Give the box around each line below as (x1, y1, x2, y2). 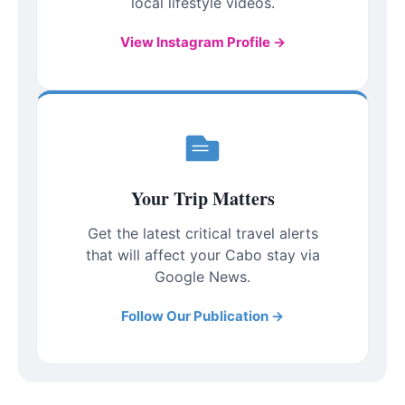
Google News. (155, 268, 250, 287)
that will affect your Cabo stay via (85, 246, 320, 265)
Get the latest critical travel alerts (87, 224, 318, 243)
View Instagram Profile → (119, 33, 286, 52)
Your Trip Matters (130, 185, 275, 212)
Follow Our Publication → (121, 307, 284, 325)
